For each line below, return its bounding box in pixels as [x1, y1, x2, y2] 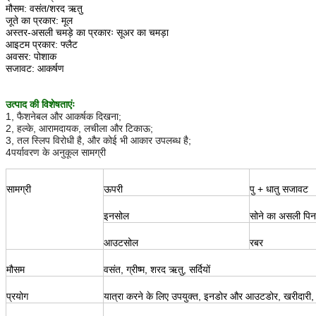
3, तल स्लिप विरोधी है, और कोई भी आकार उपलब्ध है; [6, 134, 191, 146]
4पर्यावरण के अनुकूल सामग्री [6, 146, 106, 158]
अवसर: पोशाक [6, 50, 56, 62]
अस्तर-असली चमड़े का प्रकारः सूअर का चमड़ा [6, 26, 169, 38]
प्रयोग [6, 290, 28, 302]
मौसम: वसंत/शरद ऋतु [6, 2, 83, 14]
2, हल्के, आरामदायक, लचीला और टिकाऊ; [6, 122, 153, 134]
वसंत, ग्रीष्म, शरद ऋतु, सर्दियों [104, 263, 210, 275]
